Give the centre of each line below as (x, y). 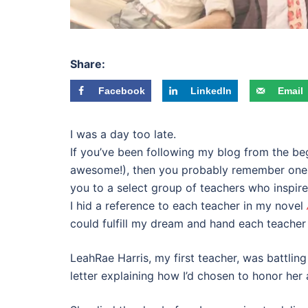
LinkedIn (211, 91)
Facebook (122, 91)
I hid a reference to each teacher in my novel (188, 206)
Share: (88, 64)
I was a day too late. (123, 134)
